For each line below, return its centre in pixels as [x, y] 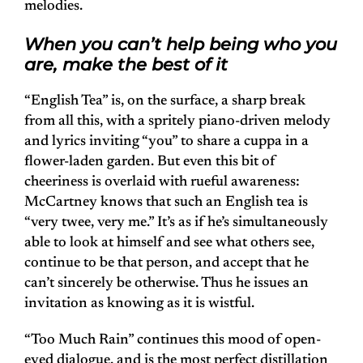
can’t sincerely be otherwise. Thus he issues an [167, 284]
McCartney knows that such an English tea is [166, 203]
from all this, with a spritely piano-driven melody [177, 122]
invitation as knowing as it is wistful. [139, 304]
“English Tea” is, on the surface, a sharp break [165, 102]
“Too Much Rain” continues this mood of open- [173, 341]
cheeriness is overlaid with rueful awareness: [162, 183]
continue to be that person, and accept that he [167, 264]
